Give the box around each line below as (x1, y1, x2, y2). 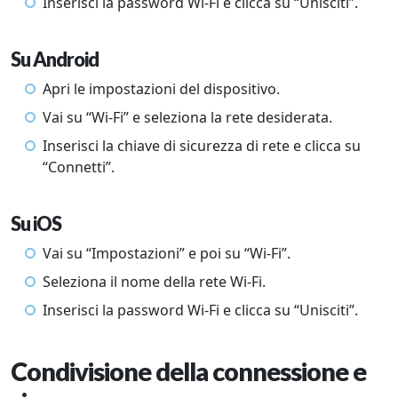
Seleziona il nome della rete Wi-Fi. (43, 272, 266, 292)
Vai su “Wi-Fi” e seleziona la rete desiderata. (43, 107, 332, 128)
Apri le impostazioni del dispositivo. (43, 79, 280, 99)
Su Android (11, 48, 99, 72)
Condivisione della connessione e (11, 356, 366, 387)
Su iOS (11, 212, 61, 236)
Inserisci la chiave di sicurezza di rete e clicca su (43, 136, 361, 156)
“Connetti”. (43, 157, 115, 178)
